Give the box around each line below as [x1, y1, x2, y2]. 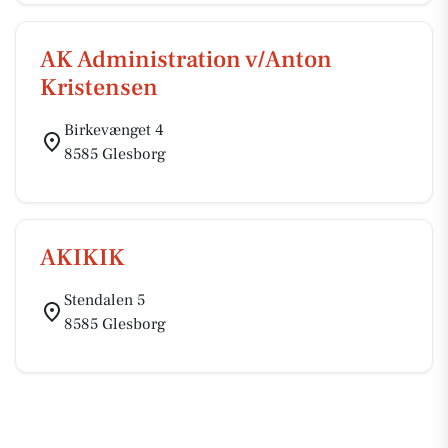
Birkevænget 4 [64, 120, 164, 140]
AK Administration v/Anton [40, 44, 332, 75]
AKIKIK [40, 242, 125, 273]
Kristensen [40, 72, 158, 103]
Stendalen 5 [64, 290, 145, 310]
